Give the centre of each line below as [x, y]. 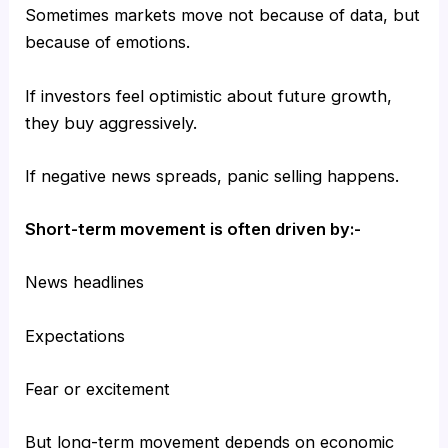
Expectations [75, 335]
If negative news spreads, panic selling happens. [212, 175]
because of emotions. [108, 42]
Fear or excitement [98, 388]
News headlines [85, 282]
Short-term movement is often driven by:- [193, 229]
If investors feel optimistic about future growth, [209, 95]
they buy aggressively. [111, 122]
